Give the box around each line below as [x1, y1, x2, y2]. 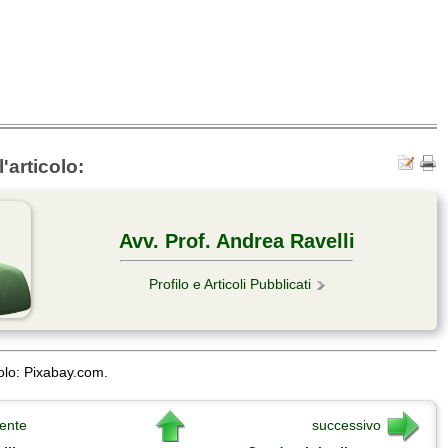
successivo [312, 417, 381, 434]
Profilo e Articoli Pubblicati [148, 276, 311, 293]
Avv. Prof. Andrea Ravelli [118, 230, 355, 253]
